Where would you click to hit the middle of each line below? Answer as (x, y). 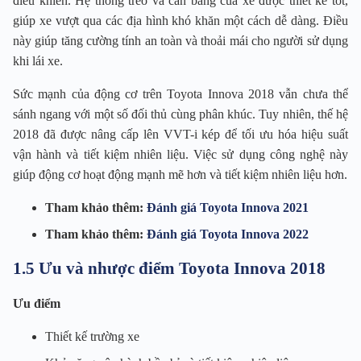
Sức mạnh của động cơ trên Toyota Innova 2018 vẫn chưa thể (180, 94)
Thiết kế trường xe (92, 337)
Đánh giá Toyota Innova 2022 (228, 234)
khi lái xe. (38, 61)
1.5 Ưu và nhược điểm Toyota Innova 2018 (169, 269)
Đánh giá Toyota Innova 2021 (228, 208)
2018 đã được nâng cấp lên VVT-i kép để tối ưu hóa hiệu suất (180, 135)
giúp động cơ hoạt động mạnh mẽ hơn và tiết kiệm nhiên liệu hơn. (180, 175)
